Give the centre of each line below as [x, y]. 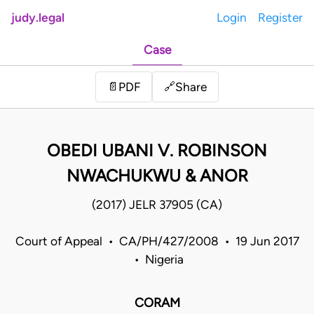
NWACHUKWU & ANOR [157, 176]
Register [280, 18]
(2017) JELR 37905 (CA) [157, 205]
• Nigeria [157, 260]
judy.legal [38, 18]
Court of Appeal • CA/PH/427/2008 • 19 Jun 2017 [157, 241]
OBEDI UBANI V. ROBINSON [157, 151]
